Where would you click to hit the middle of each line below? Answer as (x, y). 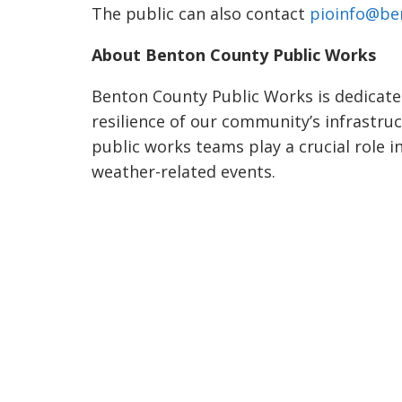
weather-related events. (184, 172)
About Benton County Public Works (234, 55)
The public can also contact (201, 14)
